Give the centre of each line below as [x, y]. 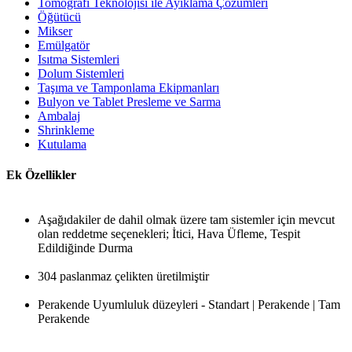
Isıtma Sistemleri [79, 59]
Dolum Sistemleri [81, 73]
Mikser [55, 31]
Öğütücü [59, 16]
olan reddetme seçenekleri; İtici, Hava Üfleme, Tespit [169, 234]
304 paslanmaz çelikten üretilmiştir [123, 277]
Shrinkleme [66, 130]
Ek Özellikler [41, 175]
